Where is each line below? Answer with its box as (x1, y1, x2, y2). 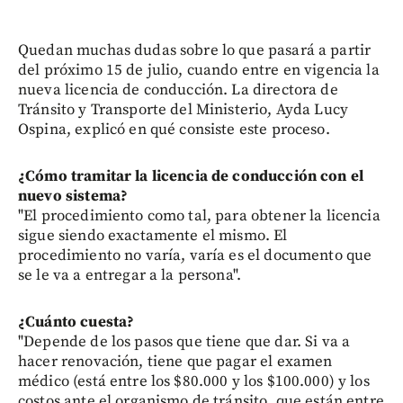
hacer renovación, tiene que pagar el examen (18, 351, 333, 372)
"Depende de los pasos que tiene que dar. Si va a (18, 331, 351, 352)
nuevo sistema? (18, 185, 129, 206)
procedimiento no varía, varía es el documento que (18, 245, 372, 265)
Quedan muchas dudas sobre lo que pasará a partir (18, 40, 372, 60)
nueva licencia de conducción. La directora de (18, 79, 338, 100)
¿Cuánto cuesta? (18, 311, 135, 332)
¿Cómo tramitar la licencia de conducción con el (18, 166, 364, 186)
